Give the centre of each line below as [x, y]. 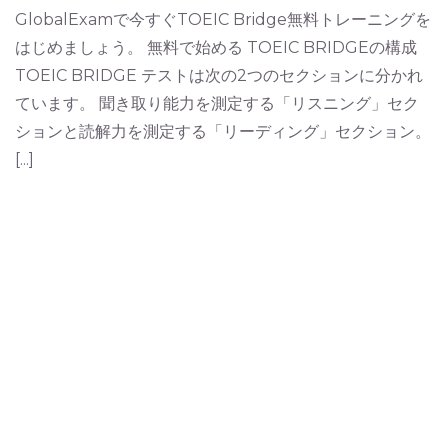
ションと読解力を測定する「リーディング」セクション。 [223, 132]
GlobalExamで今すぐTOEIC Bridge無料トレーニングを [223, 20]
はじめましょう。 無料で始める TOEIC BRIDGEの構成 [216, 48]
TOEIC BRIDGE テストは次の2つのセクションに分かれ [219, 76]
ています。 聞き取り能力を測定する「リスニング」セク [217, 104]
